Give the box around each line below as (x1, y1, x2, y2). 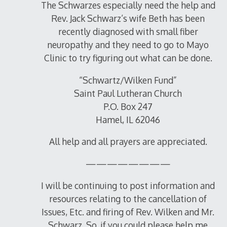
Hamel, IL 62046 (96, 113, 161, 125)
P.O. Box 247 (103, 100, 153, 112)
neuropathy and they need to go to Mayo (47, 39, 209, 51)
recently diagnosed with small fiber (58, 26, 198, 37)
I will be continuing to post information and (41, 180, 215, 192)
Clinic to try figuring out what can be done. (44, 52, 212, 64)
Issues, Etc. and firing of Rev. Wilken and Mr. (42, 206, 215, 218)
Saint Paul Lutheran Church (74, 87, 182, 99)
